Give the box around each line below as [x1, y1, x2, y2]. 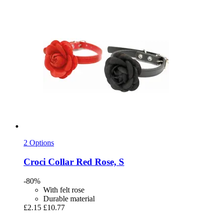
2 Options [24, 138, 54, 147]
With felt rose [43, 185, 84, 194]
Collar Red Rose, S [46, 157, 124, 167]
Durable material [43, 194, 95, 203]
